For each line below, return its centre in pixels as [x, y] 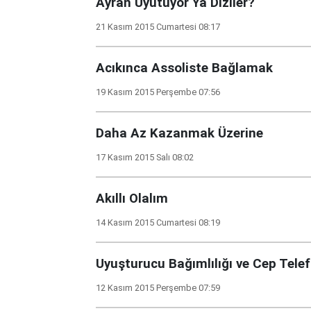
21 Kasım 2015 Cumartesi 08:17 [158, 27]
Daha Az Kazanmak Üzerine [179, 133]
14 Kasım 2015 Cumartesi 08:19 [158, 222]
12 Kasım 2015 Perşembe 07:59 [158, 288]
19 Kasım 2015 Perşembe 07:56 [158, 92]
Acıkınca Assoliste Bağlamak [184, 68]
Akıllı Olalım [132, 199]
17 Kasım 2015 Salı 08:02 [145, 157]
